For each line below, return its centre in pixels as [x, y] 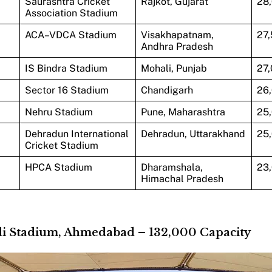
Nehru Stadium [59, 112]
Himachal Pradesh [182, 178]
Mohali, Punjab [174, 68]
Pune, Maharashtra [183, 112]
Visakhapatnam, [177, 35]
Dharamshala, [172, 167]
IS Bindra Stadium [66, 68]
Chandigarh [167, 90]
